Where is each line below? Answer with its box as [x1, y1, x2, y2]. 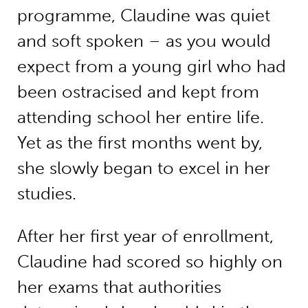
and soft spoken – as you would [16, 30, 271, 51]
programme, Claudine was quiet [16, 5, 270, 25]
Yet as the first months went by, [16, 132, 263, 153]
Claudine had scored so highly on [16, 251, 283, 272]
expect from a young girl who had [16, 56, 286, 76]
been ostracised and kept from [16, 81, 259, 102]
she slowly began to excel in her [16, 157, 270, 178]
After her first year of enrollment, [16, 225, 274, 246]
